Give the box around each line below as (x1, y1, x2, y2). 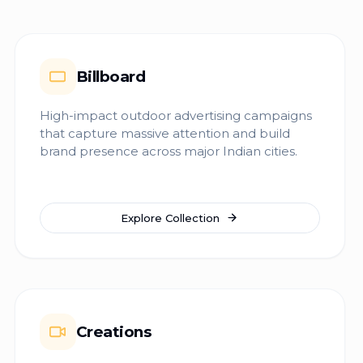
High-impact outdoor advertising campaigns (39, 108, 312, 123)
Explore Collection (121, 211, 220, 224)
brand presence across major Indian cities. (39, 143, 297, 159)
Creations (75, 322, 152, 341)
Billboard (75, 66, 146, 86)
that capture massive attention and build (39, 126, 290, 141)
